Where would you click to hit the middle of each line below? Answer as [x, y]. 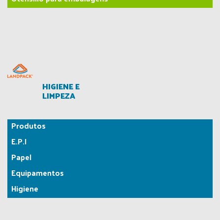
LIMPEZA [59, 96]
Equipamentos [38, 173]
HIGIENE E [61, 86]
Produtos [28, 126]
